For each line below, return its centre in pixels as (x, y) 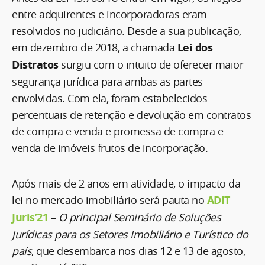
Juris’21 (30, 217)
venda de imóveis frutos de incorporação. (110, 148)
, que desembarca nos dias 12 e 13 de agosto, (138, 251)
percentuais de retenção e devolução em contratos (131, 114)
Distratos (35, 64)
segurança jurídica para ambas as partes (107, 81)
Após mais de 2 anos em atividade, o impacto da (126, 183)
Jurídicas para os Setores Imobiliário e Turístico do (130, 234)
